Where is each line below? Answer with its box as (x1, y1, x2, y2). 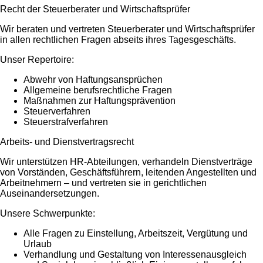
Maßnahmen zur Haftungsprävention (23, 95, 176, 106)
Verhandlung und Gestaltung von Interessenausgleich (23, 249, 247, 259)
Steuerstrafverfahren (23, 116, 108, 127)
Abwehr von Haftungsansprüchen (23, 74, 163, 85)
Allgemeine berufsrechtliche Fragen (23, 85, 172, 95)
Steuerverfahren (23, 106, 90, 116)
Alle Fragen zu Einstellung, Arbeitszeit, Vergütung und (23, 228, 248, 238)
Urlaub (23, 238, 52, 249)
